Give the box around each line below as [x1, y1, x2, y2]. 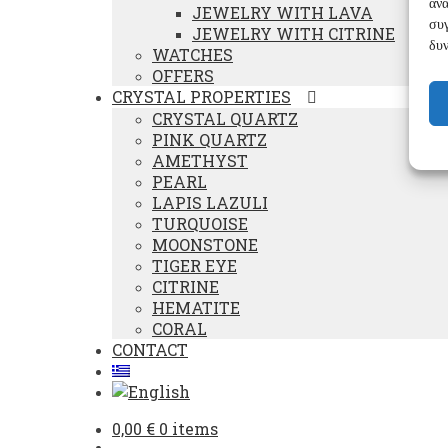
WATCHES [152, 44, 233, 65]
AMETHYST [152, 150, 248, 171]
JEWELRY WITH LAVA [192, 2, 373, 23]
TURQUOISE [152, 213, 248, 234]
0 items [159, 418, 218, 439]
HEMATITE [152, 297, 240, 318]
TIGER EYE [152, 255, 237, 276]
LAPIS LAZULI [152, 192, 268, 213]
